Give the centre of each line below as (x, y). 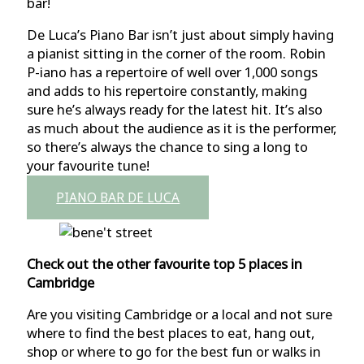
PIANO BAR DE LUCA (118, 198)
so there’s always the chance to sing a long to (168, 146)
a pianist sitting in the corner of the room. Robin (177, 53)
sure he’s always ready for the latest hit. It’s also (175, 109)
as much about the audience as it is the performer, (182, 128)
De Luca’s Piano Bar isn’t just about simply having (181, 34)
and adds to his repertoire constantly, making (167, 90)
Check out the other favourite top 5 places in (165, 263)
